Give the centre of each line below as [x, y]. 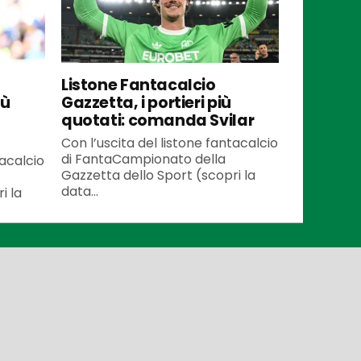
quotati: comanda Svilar [158, 120]
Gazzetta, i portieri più [146, 102]
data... [80, 191]
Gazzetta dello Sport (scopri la [158, 175]
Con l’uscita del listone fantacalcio [170, 143]
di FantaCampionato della [143, 159]
